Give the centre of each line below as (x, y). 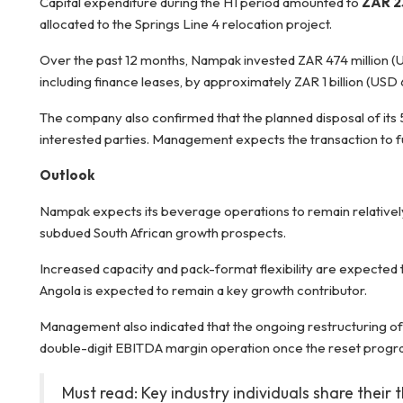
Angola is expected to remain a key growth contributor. (203, 290)
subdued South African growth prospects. (163, 233)
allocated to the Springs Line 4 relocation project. (186, 24)
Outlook (67, 175)
